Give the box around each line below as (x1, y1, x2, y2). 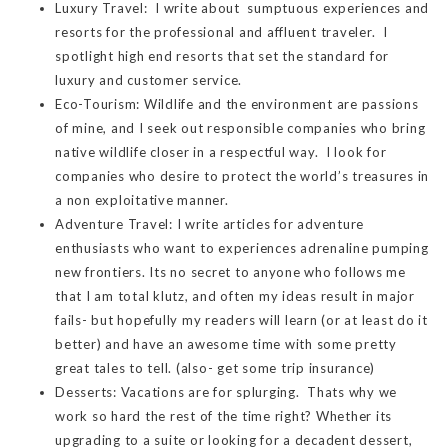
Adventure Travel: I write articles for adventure (55, 216, 364, 233)
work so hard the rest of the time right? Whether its (55, 408, 392, 425)
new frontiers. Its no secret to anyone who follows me (55, 264, 406, 281)
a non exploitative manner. (55, 192, 229, 209)
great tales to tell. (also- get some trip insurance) (55, 360, 375, 377)
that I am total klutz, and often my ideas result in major (55, 288, 415, 305)
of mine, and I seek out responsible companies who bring (55, 120, 426, 137)
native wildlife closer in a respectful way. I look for (55, 144, 387, 161)
